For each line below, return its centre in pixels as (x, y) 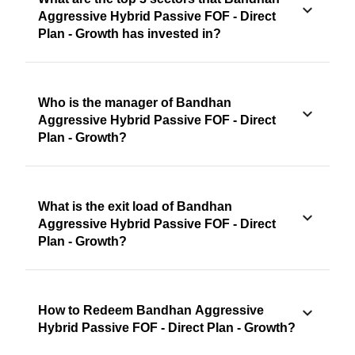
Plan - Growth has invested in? (130, 34)
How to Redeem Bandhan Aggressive (151, 311)
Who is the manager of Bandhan (135, 103)
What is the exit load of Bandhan (135, 207)
